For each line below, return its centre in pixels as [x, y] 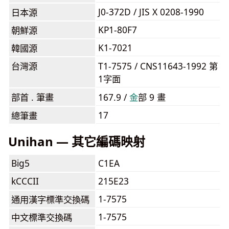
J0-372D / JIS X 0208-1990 [151, 12]
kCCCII [25, 181]
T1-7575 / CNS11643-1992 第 [158, 66]
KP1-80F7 [118, 30]
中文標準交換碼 [42, 217]
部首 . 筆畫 [32, 97]
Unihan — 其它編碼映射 [77, 141]
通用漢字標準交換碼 [50, 199]
